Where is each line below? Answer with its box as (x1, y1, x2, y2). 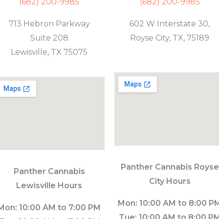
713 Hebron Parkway (8, 19, 90, 28)
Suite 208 (30, 33, 68, 43)
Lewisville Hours (16, 180, 83, 190)
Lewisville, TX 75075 (11, 47, 88, 57)
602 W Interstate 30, (130, 19, 210, 28)
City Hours (149, 176, 191, 186)
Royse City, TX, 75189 (130, 33, 210, 43)
